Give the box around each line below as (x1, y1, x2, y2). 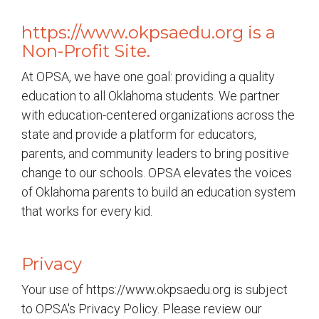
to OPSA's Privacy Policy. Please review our (21, 301, 262, 316)
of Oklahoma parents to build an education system (21, 184, 296, 199)
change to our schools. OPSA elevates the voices (21, 165, 292, 180)
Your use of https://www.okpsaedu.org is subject (21, 282, 288, 297)
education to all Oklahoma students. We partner (21, 88, 280, 103)
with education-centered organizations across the (21, 108, 295, 122)
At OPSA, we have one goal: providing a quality (21, 69, 275, 84)
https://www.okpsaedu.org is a (21, 22, 276, 43)
